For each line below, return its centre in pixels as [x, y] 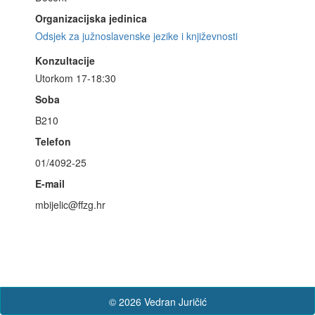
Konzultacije [65, 61]
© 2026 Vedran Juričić [157, 302]
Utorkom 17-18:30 [76, 78]
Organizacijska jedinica [91, 19]
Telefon [53, 142]
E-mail [50, 184]
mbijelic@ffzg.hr [70, 205]
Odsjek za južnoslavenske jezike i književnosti [136, 36]
